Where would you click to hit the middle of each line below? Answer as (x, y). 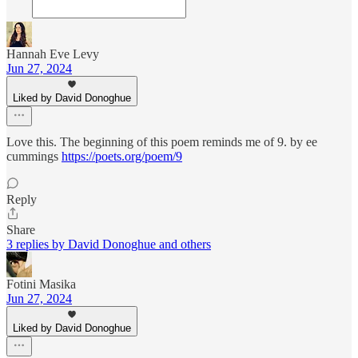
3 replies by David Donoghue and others (109, 244)
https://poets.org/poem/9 (122, 156)
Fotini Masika (41, 284)
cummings (34, 156)
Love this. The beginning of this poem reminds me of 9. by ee (162, 141)
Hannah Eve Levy (53, 54)
